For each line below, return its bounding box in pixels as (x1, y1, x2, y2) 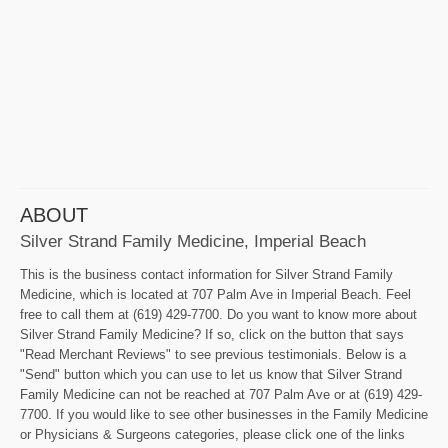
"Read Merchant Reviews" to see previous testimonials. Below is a (20, 347, 406, 363)
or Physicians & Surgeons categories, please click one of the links (20, 427, 405, 443)
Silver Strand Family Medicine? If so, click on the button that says (20, 327, 404, 343)
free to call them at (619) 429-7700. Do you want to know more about (20, 307, 417, 323)
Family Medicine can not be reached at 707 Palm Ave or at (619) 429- (20, 387, 422, 403)
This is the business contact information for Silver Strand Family (20, 267, 393, 283)
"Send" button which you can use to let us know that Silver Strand (20, 367, 402, 383)
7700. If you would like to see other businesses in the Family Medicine (20, 407, 428, 423)
